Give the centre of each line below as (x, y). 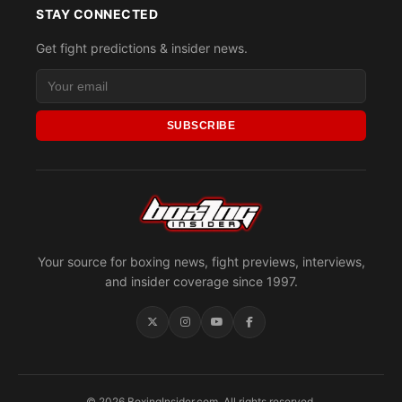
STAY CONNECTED (97, 14)
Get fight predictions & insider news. (142, 48)
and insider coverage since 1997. (201, 281)
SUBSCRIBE (201, 126)
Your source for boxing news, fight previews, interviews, (201, 262)
